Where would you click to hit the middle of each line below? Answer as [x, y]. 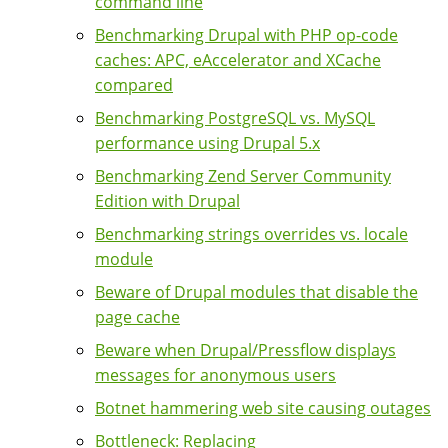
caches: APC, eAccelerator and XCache [238, 60]
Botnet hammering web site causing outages [263, 408]
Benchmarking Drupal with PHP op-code [246, 35]
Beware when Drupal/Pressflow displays [245, 350]
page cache [137, 317]
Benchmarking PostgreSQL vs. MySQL [235, 118]
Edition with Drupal [167, 201]
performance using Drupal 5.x [207, 143]
